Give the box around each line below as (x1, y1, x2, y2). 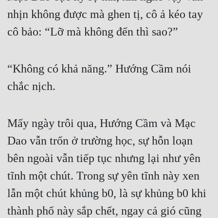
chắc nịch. (7, 80, 55, 93)
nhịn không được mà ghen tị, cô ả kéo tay (7, 8, 203, 21)
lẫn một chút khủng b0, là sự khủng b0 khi (7, 187, 206, 200)
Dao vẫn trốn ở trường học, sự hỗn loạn (7, 134, 193, 147)
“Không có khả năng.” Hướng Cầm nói (7, 62, 191, 75)
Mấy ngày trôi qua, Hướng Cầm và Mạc (7, 117, 196, 130)
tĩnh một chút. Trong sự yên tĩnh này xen (7, 169, 200, 182)
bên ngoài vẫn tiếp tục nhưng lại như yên (7, 152, 200, 165)
